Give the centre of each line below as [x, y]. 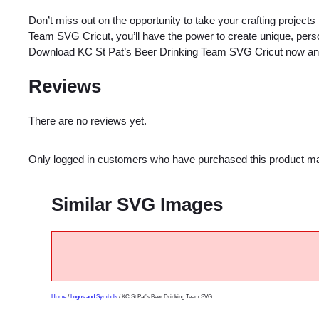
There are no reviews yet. [88, 120]
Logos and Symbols [94, 296]
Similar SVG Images [137, 204]
